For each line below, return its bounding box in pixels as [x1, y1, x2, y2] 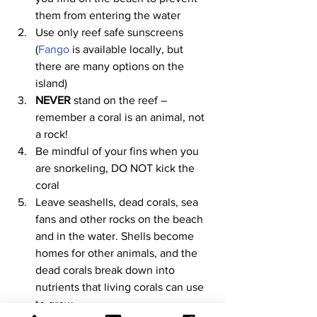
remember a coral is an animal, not [35, 110, 207, 123]
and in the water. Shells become [35, 229, 197, 242]
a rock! [35, 127, 68, 140]
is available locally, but [69, 42, 186, 55]
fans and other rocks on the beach [35, 212, 206, 225]
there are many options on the [35, 59, 187, 72]
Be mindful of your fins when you [35, 144, 202, 157]
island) [35, 76, 67, 89]
